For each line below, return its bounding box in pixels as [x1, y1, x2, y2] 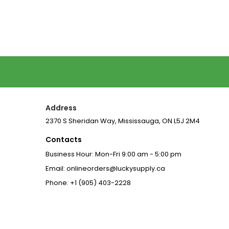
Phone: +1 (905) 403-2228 [45, 177, 131, 188]
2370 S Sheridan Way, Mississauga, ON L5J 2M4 [45, 116, 200, 126]
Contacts [45, 134, 82, 145]
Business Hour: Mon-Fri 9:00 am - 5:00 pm [45, 149, 182, 159]
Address [45, 102, 77, 113]
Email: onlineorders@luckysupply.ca [45, 163, 166, 173]
